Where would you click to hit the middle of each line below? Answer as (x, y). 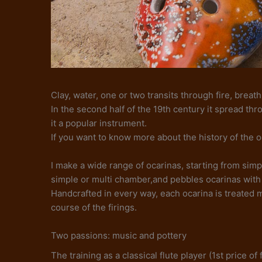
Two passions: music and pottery (119, 235)
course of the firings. (94, 207)
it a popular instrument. (99, 123)
